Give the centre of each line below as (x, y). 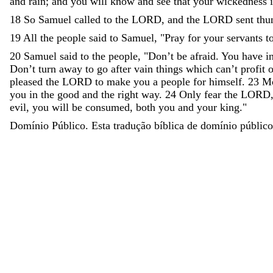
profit (253, 69)
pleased (26, 81)
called (87, 19)
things (169, 69)
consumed (108, 107)
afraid (203, 56)
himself (225, 81)
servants (245, 37)
